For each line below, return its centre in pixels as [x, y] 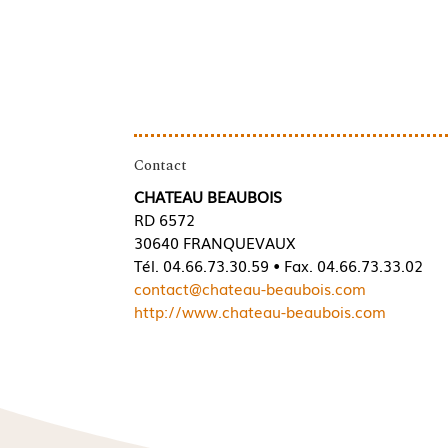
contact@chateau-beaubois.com [250, 287]
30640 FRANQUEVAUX [215, 241]
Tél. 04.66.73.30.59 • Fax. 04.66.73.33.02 [279, 264]
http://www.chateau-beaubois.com [260, 310]
